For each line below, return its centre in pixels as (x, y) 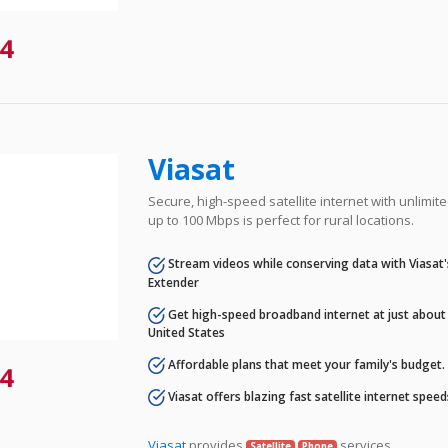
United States (187, 332)
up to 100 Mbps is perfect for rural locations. (281, 220)
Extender (174, 282)
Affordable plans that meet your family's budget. (305, 364)
